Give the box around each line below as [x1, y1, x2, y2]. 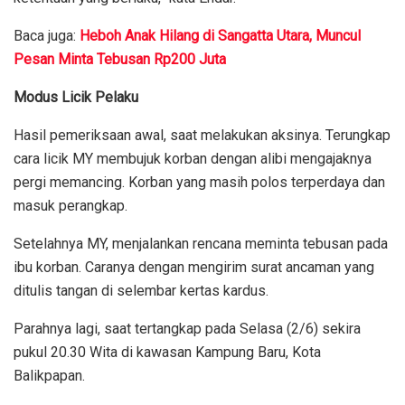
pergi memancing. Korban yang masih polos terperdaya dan [14, 173, 385, 191]
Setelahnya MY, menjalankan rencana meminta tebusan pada [14, 234, 388, 252]
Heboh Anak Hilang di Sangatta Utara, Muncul [76, 26, 361, 44]
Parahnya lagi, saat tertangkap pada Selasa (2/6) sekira [14, 319, 361, 337]
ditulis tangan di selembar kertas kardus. [14, 281, 268, 299]
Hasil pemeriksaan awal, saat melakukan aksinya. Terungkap [14, 126, 391, 144]
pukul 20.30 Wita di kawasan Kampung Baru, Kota [14, 343, 321, 361]
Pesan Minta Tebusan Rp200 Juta [14, 50, 226, 68]
